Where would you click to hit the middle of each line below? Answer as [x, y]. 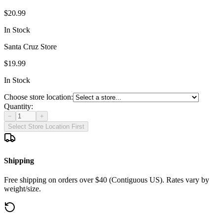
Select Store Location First [46, 127]
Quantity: [18, 107]
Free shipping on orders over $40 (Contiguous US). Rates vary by [107, 180]
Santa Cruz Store [30, 47]
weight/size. [22, 188]
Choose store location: [38, 97]
